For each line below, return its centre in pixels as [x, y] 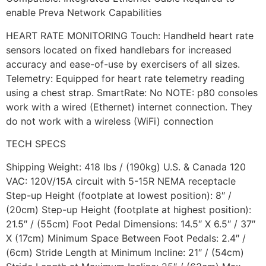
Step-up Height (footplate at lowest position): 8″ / [119, 195]
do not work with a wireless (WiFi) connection [110, 121]
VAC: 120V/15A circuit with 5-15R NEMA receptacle [121, 181]
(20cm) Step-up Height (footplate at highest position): [129, 209]
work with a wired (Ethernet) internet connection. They [129, 107]
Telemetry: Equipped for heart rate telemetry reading [125, 78]
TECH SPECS [36, 144]
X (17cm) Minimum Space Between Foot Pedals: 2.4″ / [126, 238]
